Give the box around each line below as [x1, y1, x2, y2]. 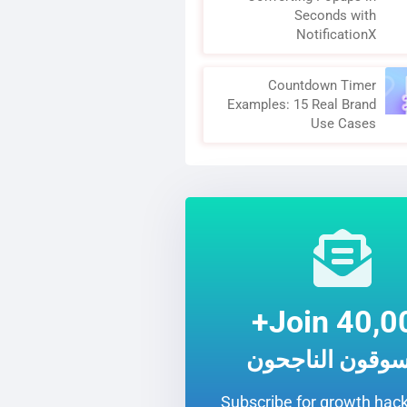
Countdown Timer [267, 77, 376, 94]
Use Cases [310, 115, 376, 132]
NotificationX [295, 26, 376, 43]
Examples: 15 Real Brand [226, 96, 376, 113]
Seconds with [293, 7, 376, 24]
